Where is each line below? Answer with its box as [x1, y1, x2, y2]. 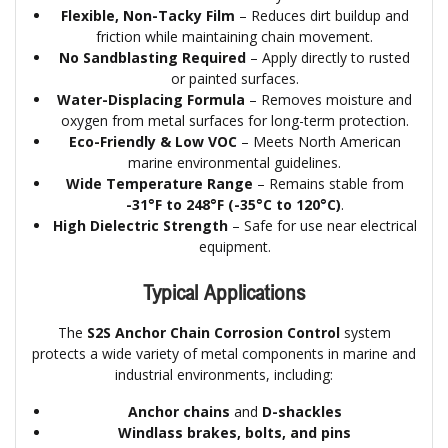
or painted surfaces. [170, 69, 299, 89]
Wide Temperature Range [65, 174, 253, 194]
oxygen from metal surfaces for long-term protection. [60, 111, 409, 131]
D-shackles [261, 402, 342, 422]
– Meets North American [236, 132, 401, 152]
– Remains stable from [252, 174, 404, 194]
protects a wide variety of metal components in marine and [32, 344, 416, 364]
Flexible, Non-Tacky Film [60, 6, 235, 26]
